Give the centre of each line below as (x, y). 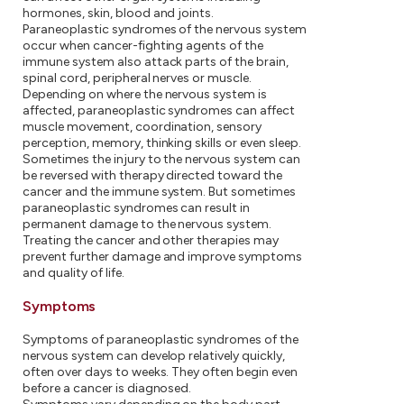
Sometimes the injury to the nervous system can (162, 159)
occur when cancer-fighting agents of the (143, 46)
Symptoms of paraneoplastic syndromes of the (161, 340)
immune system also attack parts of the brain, (156, 62)
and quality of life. (73, 273)
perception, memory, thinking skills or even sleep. (162, 143)
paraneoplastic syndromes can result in (137, 208)
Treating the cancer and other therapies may (151, 240)
